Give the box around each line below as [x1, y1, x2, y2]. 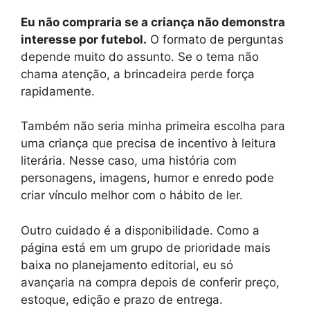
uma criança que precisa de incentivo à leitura [21, 136, 276, 150]
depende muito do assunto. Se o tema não [21, 49, 259, 64]
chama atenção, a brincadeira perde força [21, 66, 255, 81]
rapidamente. [21, 84, 95, 98]
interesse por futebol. [21, 32, 147, 46]
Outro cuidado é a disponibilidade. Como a [21, 223, 259, 237]
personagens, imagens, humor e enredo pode [21, 171, 274, 185]
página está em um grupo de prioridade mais [21, 240, 271, 255]
